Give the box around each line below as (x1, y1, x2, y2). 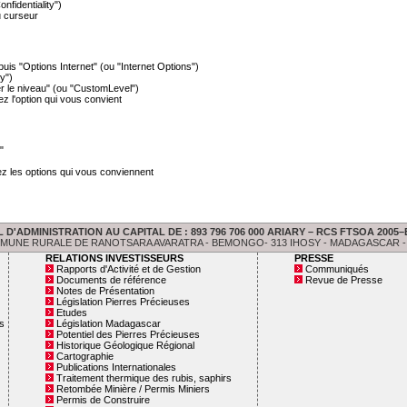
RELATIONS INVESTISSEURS (45, 253, 184, 263)
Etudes (55, 307, 87, 318)
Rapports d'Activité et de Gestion (55, 263, 201, 274)
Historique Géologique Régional (55, 340, 194, 351)
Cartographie (55, 351, 114, 362)
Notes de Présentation (55, 285, 154, 296)
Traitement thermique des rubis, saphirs (55, 372, 232, 383)
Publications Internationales (55, 362, 176, 372)
